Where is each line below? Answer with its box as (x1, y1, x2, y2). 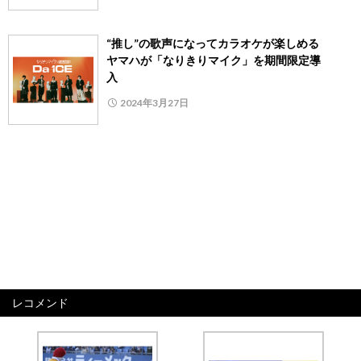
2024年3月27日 (120, 97, 189, 110)
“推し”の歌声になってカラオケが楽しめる (106, 36, 330, 51)
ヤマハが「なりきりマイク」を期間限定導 (106, 53, 321, 68)
